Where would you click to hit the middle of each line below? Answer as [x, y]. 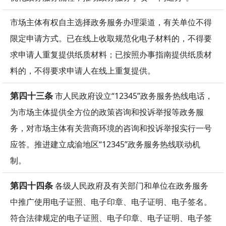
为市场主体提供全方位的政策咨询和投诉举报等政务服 [107, 112]
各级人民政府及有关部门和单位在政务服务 [131, 185]
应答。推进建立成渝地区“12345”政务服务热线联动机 [105, 144]
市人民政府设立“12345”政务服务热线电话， [133, 96]
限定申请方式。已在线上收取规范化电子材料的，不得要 [111, 38]
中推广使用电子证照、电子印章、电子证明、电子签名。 [111, 202]
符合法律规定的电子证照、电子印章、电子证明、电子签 [111, 218]
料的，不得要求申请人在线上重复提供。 [83, 70]
